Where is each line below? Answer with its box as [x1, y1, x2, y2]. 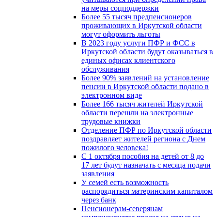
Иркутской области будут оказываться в [81, 47, 213, 56]
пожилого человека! [81, 143, 148, 152]
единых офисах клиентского [81, 56, 175, 64]
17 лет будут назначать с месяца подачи [81, 160, 211, 169]
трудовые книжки [81, 117, 140, 125]
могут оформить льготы [81, 30, 160, 38]
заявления [81, 169, 114, 178]
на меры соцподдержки [81, 3, 159, 12]
